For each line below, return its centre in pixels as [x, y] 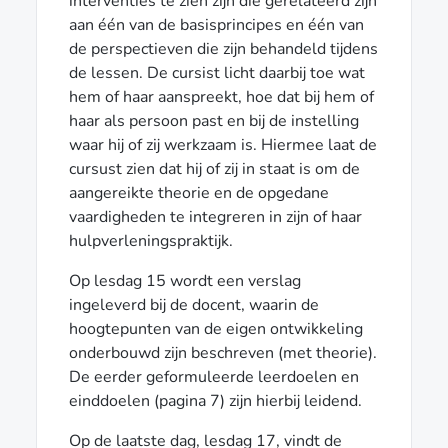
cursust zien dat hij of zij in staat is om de [214, 168]
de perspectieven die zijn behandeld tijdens [223, 48]
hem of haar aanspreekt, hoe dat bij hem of [221, 96]
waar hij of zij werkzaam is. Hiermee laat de [223, 144]
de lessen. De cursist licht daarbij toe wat [217, 72]
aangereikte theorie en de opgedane [199, 192]
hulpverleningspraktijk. [151, 240]
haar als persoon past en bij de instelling [214, 120]
